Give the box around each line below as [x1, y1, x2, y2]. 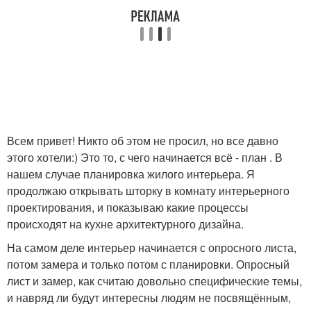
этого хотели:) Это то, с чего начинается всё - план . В [7, 149, 283, 165]
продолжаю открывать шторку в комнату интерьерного [7, 183, 289, 199]
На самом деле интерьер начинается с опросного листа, [7, 239, 296, 255]
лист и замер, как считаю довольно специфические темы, [7, 273, 302, 289]
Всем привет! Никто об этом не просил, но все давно [7, 133, 278, 149]
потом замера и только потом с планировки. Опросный [7, 256, 289, 272]
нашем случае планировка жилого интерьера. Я [7, 166, 255, 182]
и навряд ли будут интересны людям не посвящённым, [7, 289, 291, 305]
